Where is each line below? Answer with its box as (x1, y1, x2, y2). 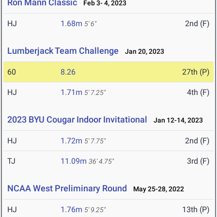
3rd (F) (187, 156, 210, 166)
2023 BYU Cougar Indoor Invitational (7, 114, 147, 125)
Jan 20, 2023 (121, 47, 164, 56)
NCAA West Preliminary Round (7, 183, 127, 194)
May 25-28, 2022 (129, 185, 184, 193)
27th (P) (182, 67, 210, 77)
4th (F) (187, 88, 210, 97)
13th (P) (182, 205, 210, 215)
